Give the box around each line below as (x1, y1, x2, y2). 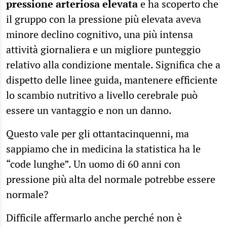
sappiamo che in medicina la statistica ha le (6, 141, 201, 156)
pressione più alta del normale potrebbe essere (6, 172, 215, 186)
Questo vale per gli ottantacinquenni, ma (6, 126, 189, 140)
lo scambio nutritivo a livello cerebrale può (6, 88, 198, 102)
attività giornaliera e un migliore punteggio (6, 42, 201, 56)
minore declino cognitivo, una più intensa (6, 27, 193, 41)
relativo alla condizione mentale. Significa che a (6, 57, 220, 71)
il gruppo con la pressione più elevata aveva (6, 12, 201, 26)
